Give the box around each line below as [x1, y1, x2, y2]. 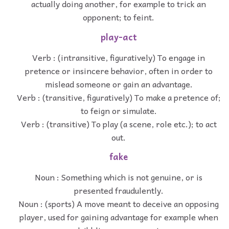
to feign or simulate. [80, 103, 157, 117]
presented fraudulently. [74, 184, 164, 197]
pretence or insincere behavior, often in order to [25, 63, 213, 77]
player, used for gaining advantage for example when [19, 210, 218, 224]
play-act [100, 30, 137, 44]
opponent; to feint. [83, 10, 154, 24]
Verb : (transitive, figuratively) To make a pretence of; [16, 90, 221, 104]
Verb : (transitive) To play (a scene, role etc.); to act [20, 117, 217, 130]
